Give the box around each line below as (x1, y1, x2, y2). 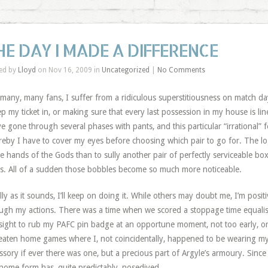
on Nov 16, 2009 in (35, 66, 102, 74)
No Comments (157, 66, 205, 74)
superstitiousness (158, 93, 220, 102)
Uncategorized (101, 66, 150, 74)
